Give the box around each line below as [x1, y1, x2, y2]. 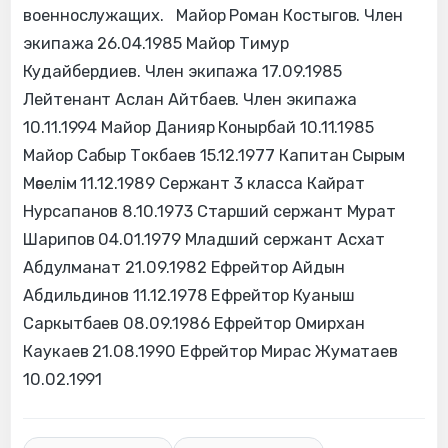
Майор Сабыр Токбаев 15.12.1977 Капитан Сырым [23, 146, 406, 166]
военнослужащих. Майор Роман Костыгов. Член [23, 6, 404, 26]
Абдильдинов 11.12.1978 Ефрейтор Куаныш [23, 286, 355, 306]
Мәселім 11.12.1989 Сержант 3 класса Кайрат [23, 174, 366, 194]
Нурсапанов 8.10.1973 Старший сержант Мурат [23, 202, 397, 222]
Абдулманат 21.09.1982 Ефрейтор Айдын [23, 258, 345, 278]
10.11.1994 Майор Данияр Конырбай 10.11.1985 [23, 118, 375, 138]
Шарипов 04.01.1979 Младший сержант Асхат [23, 230, 386, 250]
